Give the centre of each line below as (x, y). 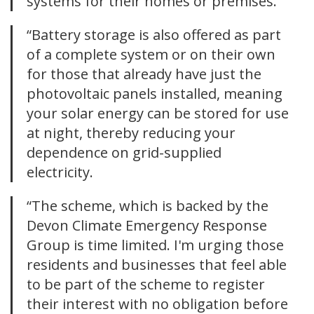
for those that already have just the (144, 74)
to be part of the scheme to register (146, 285)
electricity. (60, 172)
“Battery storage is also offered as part (154, 35)
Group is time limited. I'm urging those (155, 245)
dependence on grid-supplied (124, 153)
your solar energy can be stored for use (158, 114)
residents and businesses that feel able (157, 265)
